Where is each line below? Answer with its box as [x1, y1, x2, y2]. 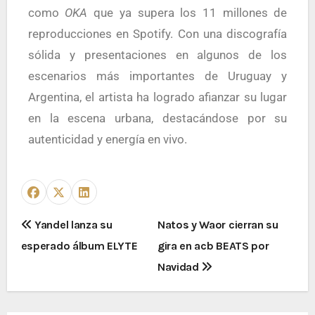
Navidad [157, 260, 202, 274]
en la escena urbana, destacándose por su [27, 110, 288, 125]
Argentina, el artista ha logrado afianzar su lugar [27, 89, 288, 104]
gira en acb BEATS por [157, 239, 269, 252]
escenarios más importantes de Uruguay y [27, 68, 288, 83]
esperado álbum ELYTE [20, 239, 138, 252]
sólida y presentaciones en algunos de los [27, 47, 288, 62]
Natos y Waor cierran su [157, 218, 278, 231]
